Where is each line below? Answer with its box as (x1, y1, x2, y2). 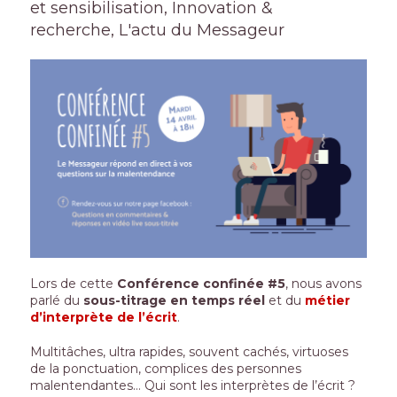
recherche (29, 20, 111, 40)
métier (304, 292, 350, 308)
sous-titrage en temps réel (82, 292, 265, 308)
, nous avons (284, 275, 362, 292)
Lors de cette (29, 275, 113, 292)
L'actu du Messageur (118, 20, 284, 40)
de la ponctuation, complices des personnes (29, 360, 301, 377)
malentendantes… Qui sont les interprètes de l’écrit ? (29, 377, 355, 393)
